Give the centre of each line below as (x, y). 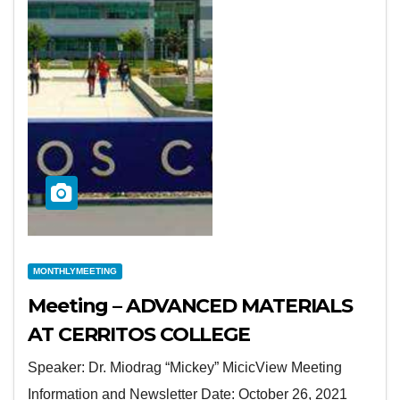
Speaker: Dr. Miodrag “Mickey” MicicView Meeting (185, 367)
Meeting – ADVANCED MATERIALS (191, 306)
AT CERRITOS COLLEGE (139, 334)
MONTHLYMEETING (75, 271)
